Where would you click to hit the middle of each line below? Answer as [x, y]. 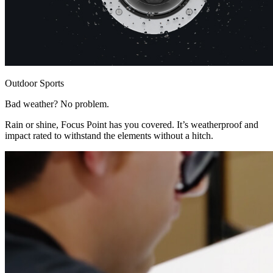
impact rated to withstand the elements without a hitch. [109, 136]
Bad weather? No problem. [57, 104]
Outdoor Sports [34, 83]
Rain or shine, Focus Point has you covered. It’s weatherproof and [132, 125]
